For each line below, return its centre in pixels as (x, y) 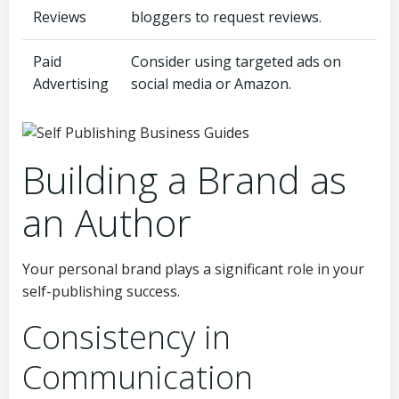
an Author (107, 222)
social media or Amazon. (211, 84)
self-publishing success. (101, 291)
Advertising (71, 84)
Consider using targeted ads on (236, 62)
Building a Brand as (184, 179)
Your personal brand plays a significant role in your (193, 269)
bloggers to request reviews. (226, 17)
